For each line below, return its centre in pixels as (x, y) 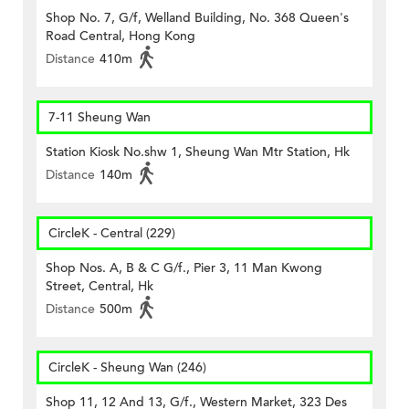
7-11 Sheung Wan (100, 118)
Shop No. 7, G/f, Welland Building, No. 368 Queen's (197, 18)
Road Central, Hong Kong (121, 37)
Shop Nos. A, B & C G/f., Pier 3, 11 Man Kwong (184, 268)
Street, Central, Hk (100, 287)
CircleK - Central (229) (112, 234)
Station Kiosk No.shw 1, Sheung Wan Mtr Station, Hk (198, 152)
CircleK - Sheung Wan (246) (127, 368)
